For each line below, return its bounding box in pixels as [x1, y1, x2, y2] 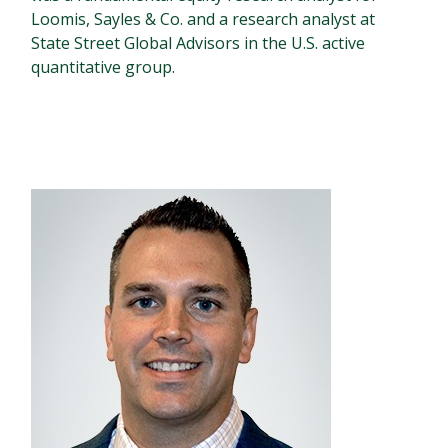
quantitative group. [31, 56, 176, 79]
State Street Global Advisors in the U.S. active [31, 32, 366, 55]
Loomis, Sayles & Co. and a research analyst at [31, 8, 376, 31]
